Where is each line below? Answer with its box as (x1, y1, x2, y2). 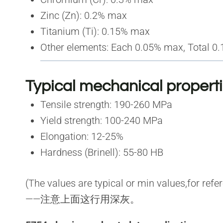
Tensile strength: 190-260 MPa (40, 98, 172, 111)
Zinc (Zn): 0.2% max (40, 9, 127, 21)
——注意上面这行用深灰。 (25, 193, 140, 205)
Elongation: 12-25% (40, 130, 123, 142)
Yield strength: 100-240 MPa (40, 114, 163, 126)
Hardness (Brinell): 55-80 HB (40, 146, 163, 158)
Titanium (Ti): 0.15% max (40, 25, 150, 37)
